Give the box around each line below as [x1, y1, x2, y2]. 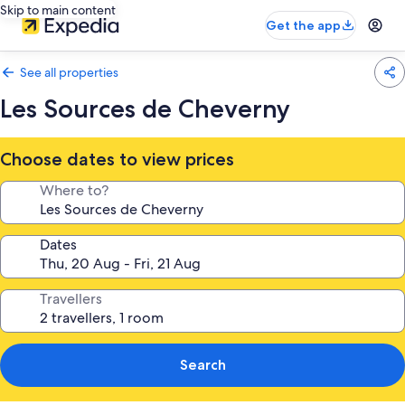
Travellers [40, 289, 102, 308]
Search [179, 356, 226, 373]
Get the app [266, 17, 341, 33]
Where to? [40, 181, 108, 200]
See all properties [20, 64, 118, 80]
